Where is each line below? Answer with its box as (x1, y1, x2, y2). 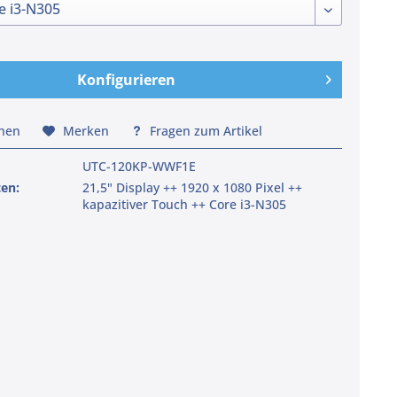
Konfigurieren (76, 70, 175, 90)
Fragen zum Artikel (146, 122, 263, 139)
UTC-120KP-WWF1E (82, 158, 196, 175)
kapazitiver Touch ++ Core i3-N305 (82, 196, 286, 213)
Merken (63, 122, 110, 139)
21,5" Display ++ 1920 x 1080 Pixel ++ (82, 179, 302, 196)
